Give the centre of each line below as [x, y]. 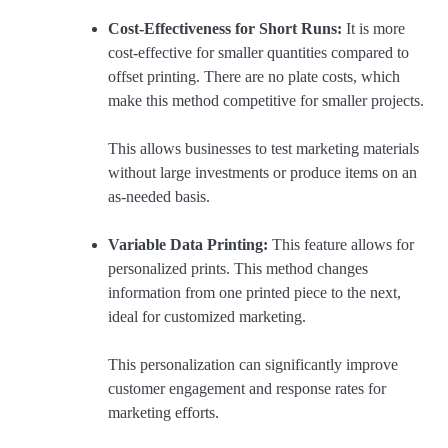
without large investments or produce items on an [262, 172]
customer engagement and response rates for [247, 388]
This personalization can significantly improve [253, 364]
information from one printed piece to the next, [254, 292]
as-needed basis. [159, 196]
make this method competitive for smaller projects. [266, 100]
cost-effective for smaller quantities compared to [258, 52]
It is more [373, 28]
